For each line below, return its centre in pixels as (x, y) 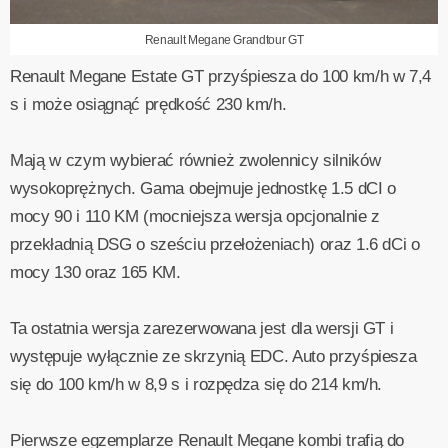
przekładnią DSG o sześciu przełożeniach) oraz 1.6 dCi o (215, 244)
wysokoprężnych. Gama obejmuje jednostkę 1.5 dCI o (203, 188)
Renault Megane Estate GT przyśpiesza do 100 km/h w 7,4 (221, 76)
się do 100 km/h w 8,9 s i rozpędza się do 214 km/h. (196, 384)
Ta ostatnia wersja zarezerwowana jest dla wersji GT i (202, 328)
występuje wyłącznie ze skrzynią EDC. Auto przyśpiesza (213, 356)
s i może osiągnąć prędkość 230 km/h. (148, 104)
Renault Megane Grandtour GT (224, 39)
